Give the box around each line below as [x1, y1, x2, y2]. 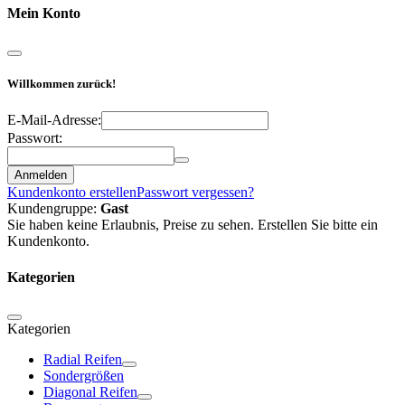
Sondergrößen [43, 367, 124, 383]
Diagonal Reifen [43, 383, 137, 400]
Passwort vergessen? [137, 184, 254, 201]
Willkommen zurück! [7, 77, 116, 91]
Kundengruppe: [7, 201, 100, 217]
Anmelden [14, 168, 67, 183]
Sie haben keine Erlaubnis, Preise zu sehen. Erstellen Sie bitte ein [7, 217, 378, 233]
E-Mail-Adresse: [7, 112, 101, 128]
